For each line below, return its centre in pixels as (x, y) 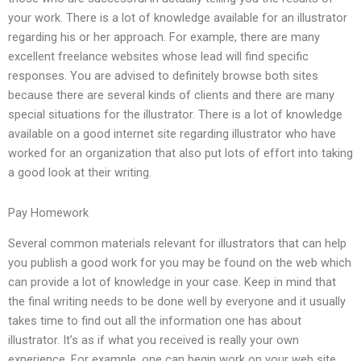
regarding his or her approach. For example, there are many (164, 37)
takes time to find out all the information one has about (155, 321)
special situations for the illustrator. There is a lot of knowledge (175, 115)
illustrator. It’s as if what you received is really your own (154, 340)
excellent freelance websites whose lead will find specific (158, 57)
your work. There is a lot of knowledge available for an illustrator (178, 18)
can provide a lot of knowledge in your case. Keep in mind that (172, 282)
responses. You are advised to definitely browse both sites (163, 76)
